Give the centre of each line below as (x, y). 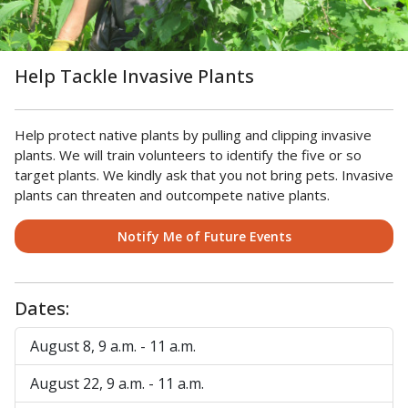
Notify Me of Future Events (204, 236)
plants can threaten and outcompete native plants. (172, 195)
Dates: (42, 308)
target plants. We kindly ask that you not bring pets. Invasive (204, 175)
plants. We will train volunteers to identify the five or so (188, 155)
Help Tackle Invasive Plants (134, 76)
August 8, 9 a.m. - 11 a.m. (113, 346)
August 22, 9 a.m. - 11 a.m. (117, 383)
